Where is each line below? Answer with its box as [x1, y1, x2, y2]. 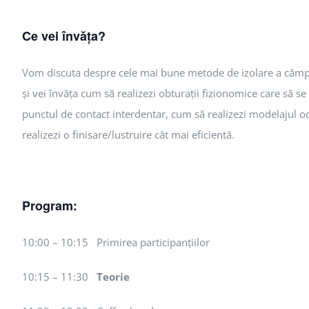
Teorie [97, 270, 130, 284]
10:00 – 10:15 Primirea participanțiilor [22, 235, 210, 250]
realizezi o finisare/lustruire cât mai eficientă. [22, 128, 235, 142]
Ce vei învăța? [22, 27, 106, 46]
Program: [22, 197, 77, 215]
